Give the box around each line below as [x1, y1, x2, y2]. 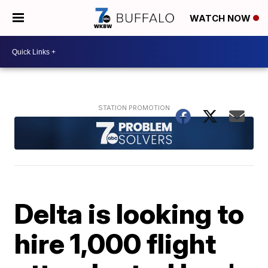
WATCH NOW [190, 13, 253, 25]
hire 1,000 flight [14, 226, 217, 260]
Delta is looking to [14, 196, 245, 230]
